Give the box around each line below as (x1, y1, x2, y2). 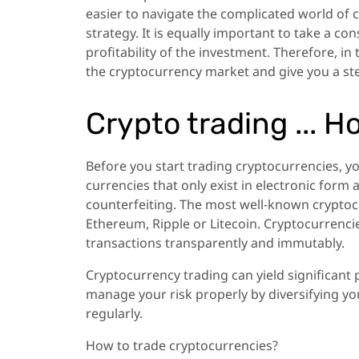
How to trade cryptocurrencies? (86, 336, 278, 354)
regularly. (86, 304, 143, 322)
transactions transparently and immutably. (86, 233, 345, 252)
